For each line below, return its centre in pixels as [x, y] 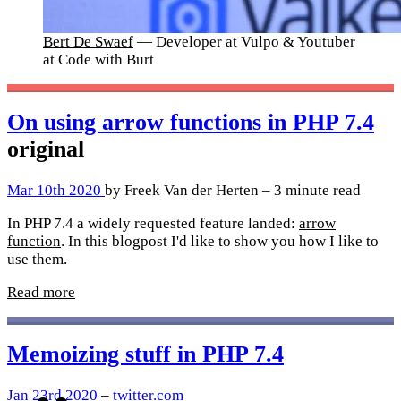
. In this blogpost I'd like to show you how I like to [220, 241]
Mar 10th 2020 [56, 190]
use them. [37, 259]
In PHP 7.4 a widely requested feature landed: [153, 223]
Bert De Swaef [88, 42]
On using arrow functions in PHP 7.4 [191, 122]
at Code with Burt [98, 60]
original [46, 149]
